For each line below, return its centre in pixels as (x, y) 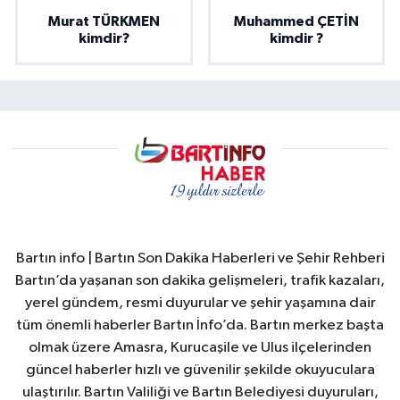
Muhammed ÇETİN (296, 21)
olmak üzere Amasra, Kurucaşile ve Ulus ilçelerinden (200, 347)
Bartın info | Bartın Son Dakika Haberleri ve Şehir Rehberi (200, 258)
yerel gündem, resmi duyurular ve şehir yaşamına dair (200, 303)
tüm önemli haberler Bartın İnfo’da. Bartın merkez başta (200, 325)
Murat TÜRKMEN (104, 21)
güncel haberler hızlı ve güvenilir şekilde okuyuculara (200, 370)
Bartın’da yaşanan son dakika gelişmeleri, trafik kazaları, (200, 280)
